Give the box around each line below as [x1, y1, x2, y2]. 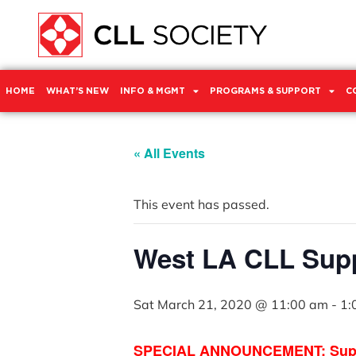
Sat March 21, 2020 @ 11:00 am [133, 296, 328, 312]
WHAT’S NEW [46, 86, 109, 95]
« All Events [133, 143, 205, 162]
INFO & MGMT [120, 86, 185, 95]
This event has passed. [133, 195, 269, 212]
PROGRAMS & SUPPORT [210, 86, 321, 95]
